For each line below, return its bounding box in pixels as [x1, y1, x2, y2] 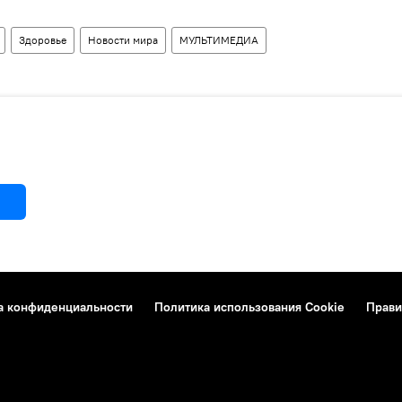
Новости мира [88, 33, 158, 48]
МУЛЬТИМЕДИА [179, 33, 258, 48]
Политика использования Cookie [154, 299, 345, 316]
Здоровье [19, 33, 66, 48]
